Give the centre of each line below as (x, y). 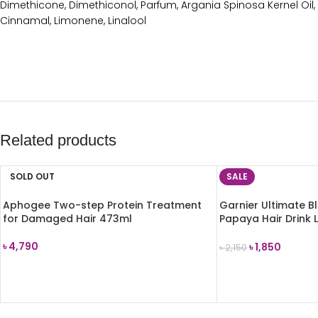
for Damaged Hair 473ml (67, 219)
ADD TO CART (261, 269)
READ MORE (39, 268)
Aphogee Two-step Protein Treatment (102, 205)
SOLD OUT (32, 176)
